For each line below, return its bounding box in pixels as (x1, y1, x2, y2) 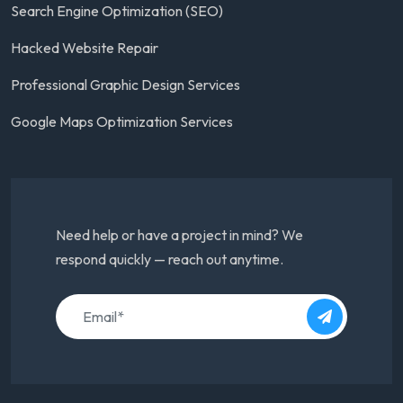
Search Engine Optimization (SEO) (11, 2, 223, 21)
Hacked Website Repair (11, 39, 158, 58)
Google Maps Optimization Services (11, 112, 233, 131)
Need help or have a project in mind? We (56, 226, 303, 245)
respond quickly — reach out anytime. (56, 250, 283, 269)
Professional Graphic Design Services (11, 76, 240, 94)
